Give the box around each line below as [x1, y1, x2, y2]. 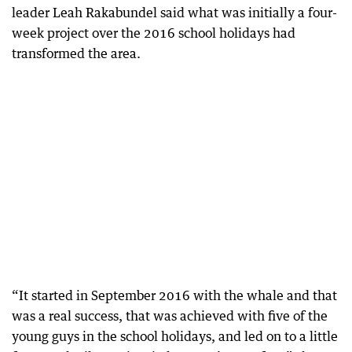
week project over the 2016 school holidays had [12, 25, 295, 41]
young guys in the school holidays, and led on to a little [12, 328, 338, 344]
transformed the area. [12, 46, 141, 61]
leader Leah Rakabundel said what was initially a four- [12, 5, 337, 20]
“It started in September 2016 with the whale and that [12, 288, 337, 303]
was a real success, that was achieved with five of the [12, 308, 328, 324]
